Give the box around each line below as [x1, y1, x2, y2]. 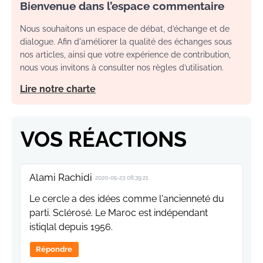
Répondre [36, 245, 73, 254]
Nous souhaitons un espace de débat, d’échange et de [20, 24, 230, 34]
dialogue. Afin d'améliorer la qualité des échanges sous [20, 37, 232, 47]
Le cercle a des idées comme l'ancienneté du [29, 193, 224, 205]
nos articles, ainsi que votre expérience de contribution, [20, 50, 231, 60]
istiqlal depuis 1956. [29, 221, 113, 233]
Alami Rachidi [29, 171, 92, 184]
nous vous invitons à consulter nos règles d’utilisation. [20, 63, 224, 73]
